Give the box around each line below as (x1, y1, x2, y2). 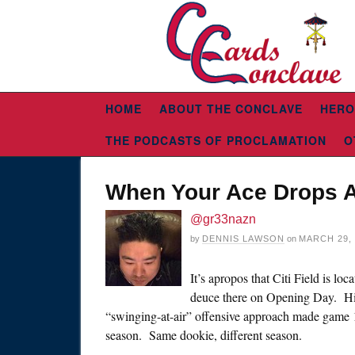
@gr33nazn (190, 212, 256, 227)
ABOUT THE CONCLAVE (159, 101, 303, 117)
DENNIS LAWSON (202, 234, 284, 244)
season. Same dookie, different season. (105, 326, 302, 344)
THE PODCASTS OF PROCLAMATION (105, 132, 326, 149)
